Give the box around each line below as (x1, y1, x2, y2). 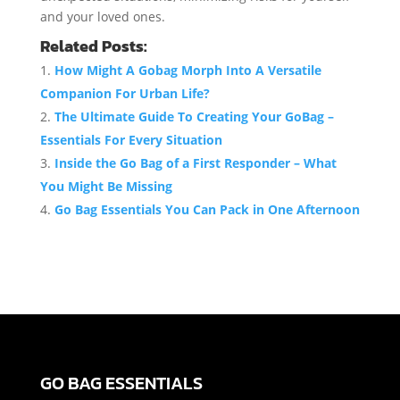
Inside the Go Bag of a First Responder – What (54, 154, 337, 172)
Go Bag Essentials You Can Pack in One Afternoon (54, 201, 360, 219)
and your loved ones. (39, 8, 165, 26)
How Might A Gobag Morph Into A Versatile (54, 62, 321, 79)
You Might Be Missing (39, 178, 172, 196)
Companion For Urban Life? (39, 85, 210, 103)
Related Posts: (39, 35, 147, 59)
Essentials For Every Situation (39, 131, 222, 149)
